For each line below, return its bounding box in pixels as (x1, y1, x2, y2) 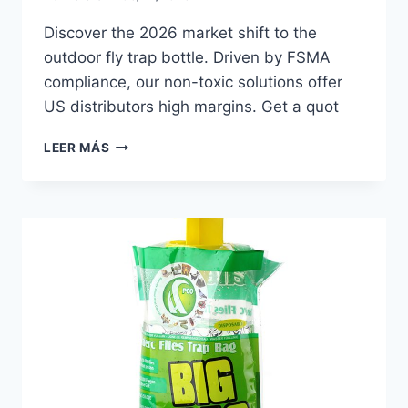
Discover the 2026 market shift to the (44, 24, 317, 43)
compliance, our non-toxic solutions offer (44, 73, 342, 92)
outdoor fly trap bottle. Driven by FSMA (44, 48, 331, 67)
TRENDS (108, 212, 163, 228)
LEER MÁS (44, 140, 110, 156)
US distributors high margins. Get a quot (44, 97, 339, 117)
